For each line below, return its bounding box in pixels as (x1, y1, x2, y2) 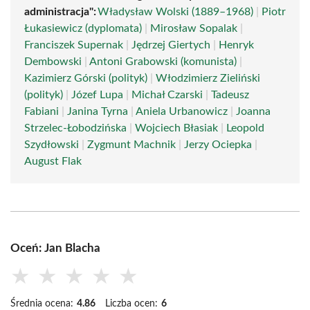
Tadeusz (211, 89, 249, 100)
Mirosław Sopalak (150, 23, 237, 34)
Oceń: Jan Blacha (10, 242, 100, 254)
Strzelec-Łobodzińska (24, 122, 127, 134)
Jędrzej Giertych (131, 39, 210, 51)
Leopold (226, 122, 264, 134)
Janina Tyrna (67, 106, 128, 117)
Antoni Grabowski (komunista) (89, 56, 237, 67)
